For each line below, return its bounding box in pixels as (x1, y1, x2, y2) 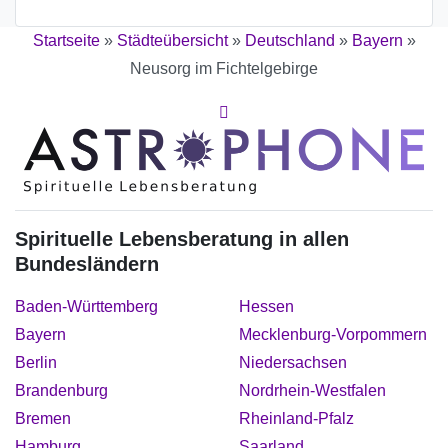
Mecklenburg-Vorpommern (239, 325, 427, 343)
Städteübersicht (116, 32, 228, 50)
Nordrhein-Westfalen (239, 381, 386, 399)
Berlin (15, 353, 57, 371)
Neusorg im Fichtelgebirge (130, 60, 318, 78)
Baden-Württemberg (15, 297, 158, 315)
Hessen (239, 297, 294, 315)
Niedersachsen (239, 353, 347, 371)
